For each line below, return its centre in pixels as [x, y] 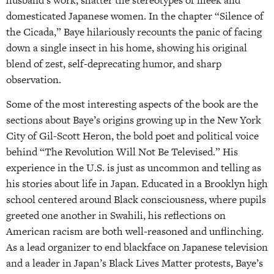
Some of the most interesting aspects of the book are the [132, 104]
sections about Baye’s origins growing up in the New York [134, 120]
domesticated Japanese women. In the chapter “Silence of [135, 16]
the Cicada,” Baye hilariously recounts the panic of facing [134, 32]
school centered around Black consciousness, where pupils [136, 200]
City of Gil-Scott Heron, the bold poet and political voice [132, 136]
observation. [34, 80]
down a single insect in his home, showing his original [127, 48]
